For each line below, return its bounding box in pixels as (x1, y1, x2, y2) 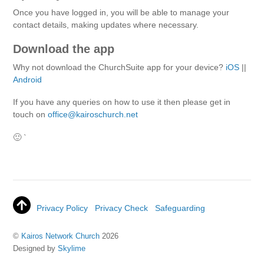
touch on (13, 110, 48, 120)
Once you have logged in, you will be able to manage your (13, 7, 230, 17)
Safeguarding (155, 203, 206, 213)
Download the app (13, 42, 115, 55)
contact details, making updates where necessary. (13, 19, 199, 29)
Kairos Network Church (21, 232, 100, 241)
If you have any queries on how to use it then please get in (13, 97, 231, 107)
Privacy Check (95, 203, 148, 213)
